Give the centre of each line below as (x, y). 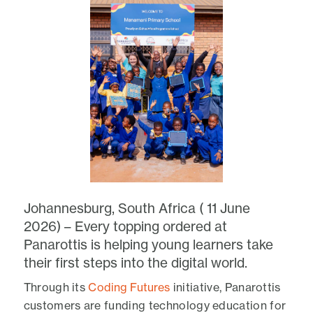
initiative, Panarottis (225, 287)
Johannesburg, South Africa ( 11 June (137, 208)
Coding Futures (129, 287)
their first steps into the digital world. (136, 263)
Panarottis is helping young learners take (148, 245)
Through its (56, 287)
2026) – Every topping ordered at (125, 226)
